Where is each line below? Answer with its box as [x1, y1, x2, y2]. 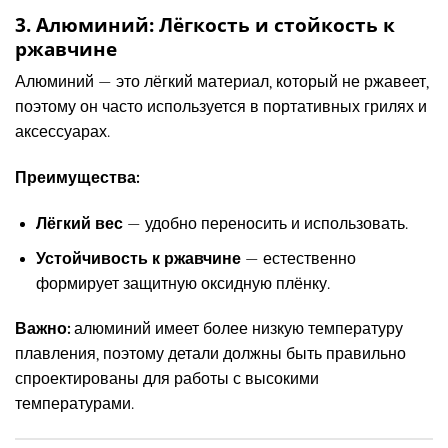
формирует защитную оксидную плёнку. [35, 274, 330, 293]
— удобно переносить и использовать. [122, 215, 408, 233]
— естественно [240, 249, 356, 268]
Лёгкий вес [35, 215, 123, 233]
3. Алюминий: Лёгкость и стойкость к [15, 10, 395, 38]
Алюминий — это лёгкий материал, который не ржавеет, [15, 73, 429, 92]
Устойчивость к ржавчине [35, 249, 241, 268]
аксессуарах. [15, 123, 110, 142]
